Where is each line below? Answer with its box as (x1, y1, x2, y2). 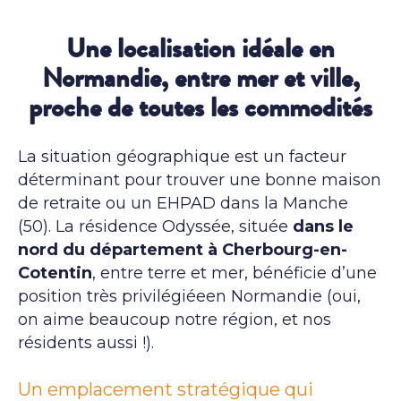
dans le (293, 216, 354, 236)
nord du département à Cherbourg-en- (18, 239, 347, 260)
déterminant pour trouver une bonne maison (18, 169, 381, 190)
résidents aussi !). (18, 332, 154, 353)
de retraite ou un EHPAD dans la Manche (18, 192, 348, 213)
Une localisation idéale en (66, 29, 335, 68)
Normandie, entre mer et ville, (41, 58, 360, 98)
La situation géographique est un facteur (18, 146, 346, 166)
